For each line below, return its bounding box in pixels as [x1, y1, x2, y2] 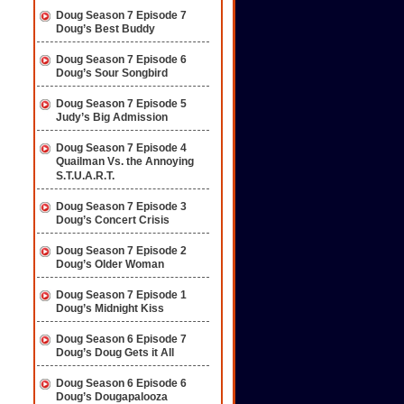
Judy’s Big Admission [56, 111, 168, 124]
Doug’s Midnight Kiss [56, 302, 164, 316]
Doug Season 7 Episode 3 [56, 200, 187, 213]
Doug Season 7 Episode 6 [56, 53, 187, 66]
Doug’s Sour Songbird [56, 67, 168, 80]
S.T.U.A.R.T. [56, 170, 115, 183]
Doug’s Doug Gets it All [56, 346, 174, 360]
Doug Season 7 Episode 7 [56, 9, 187, 22]
